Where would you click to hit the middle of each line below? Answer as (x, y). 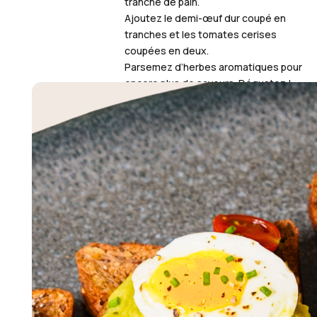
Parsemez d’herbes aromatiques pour (213, 67)
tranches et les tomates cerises (200, 34)
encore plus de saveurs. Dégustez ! (208, 83)
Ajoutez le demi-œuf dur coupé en (205, 18)
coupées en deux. (166, 51)
